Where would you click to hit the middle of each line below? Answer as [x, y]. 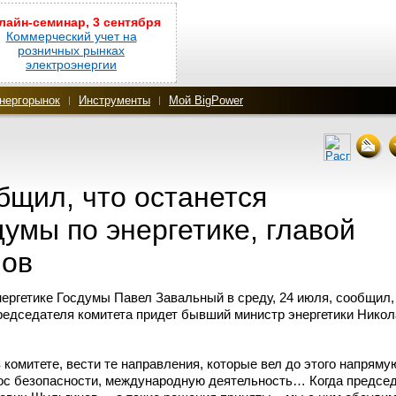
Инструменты [114, 100]
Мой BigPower [206, 100]
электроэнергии [71, 65]
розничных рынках [71, 50]
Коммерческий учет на [71, 36]
